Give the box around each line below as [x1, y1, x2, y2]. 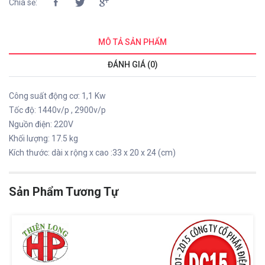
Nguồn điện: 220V [9, 119, 73, 129]
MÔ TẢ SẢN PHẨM [98, 37, 167, 47]
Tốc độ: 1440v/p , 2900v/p [9, 105, 106, 115]
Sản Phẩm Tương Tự [9, 184, 118, 199]
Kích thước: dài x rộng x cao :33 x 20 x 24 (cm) [9, 147, 176, 157]
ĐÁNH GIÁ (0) [107, 59, 158, 69]
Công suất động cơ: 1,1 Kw [9, 91, 106, 101]
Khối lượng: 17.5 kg [9, 133, 78, 143]
